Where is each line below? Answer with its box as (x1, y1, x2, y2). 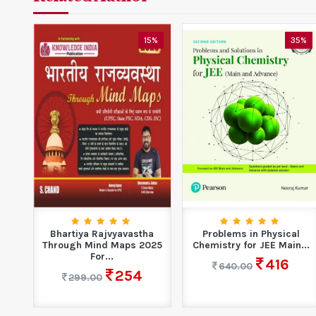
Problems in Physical (202, 227, 300, 240)
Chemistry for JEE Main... (192, 238, 310, 251)
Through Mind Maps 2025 (42, 238, 162, 251)
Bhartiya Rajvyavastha (50, 227, 154, 240)
